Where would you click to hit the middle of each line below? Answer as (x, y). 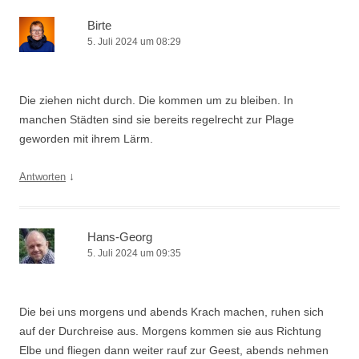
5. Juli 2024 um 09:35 (134, 253)
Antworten (42, 177)
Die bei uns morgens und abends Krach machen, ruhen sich (171, 312)
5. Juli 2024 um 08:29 (134, 42)
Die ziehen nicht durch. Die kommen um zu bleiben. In (156, 100)
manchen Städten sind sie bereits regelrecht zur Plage (157, 119)
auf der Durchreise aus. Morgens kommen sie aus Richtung (170, 331)
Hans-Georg (120, 237)
